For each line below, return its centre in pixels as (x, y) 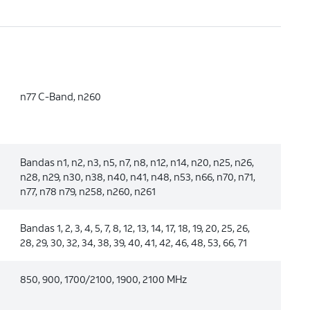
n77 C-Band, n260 (60, 96)
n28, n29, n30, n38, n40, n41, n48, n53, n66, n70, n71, (137, 176)
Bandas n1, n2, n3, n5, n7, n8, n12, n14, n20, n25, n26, (137, 162)
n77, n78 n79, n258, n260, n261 (88, 191)
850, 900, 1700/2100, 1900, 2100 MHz (103, 279)
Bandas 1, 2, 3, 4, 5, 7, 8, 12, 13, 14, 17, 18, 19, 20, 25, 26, (135, 228)
